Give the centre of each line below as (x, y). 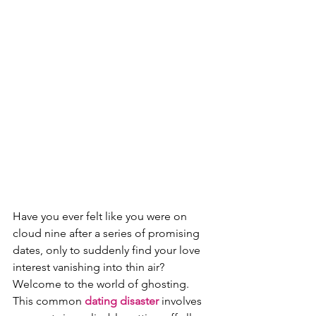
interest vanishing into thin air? (90, 267)
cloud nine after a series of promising (108, 233)
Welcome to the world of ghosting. (102, 284)
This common (49, 301)
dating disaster (122, 301)
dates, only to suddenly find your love (108, 250)
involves (182, 301)
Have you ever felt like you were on (101, 216)
